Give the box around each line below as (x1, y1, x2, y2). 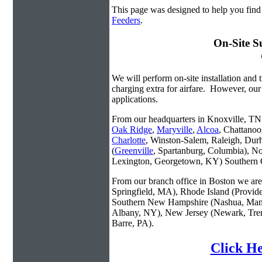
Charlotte (112, 135, 146, 146)
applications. (112, 94, 158, 105)
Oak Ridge (112, 125, 152, 135)
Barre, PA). (112, 218, 154, 229)
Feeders (112, 15, 140, 25)
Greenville (115, 146, 153, 156)
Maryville (157, 125, 192, 135)
